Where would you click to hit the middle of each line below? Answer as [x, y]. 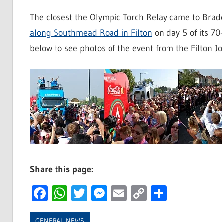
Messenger [143, 193]
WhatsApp [101, 193]
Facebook [80, 193]
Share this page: [61, 170]
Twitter [111, 193]
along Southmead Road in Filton [91, 33]
